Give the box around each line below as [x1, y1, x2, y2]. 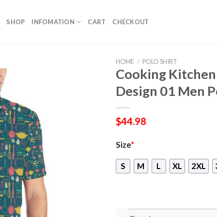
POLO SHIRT [142, 58, 177, 65]
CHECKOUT [112, 18, 149, 26]
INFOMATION [31, 18, 75, 26]
